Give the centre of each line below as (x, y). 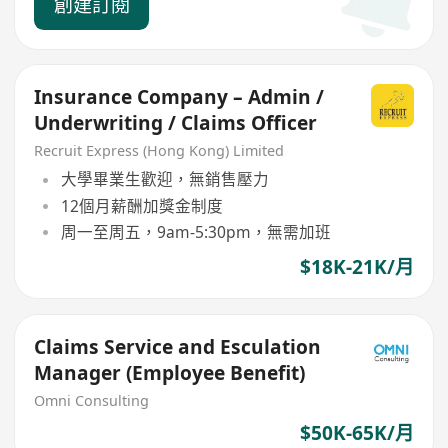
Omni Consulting (92, 400)
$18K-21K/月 (356, 267)
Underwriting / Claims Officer (176, 123)
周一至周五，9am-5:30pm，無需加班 (195, 231)
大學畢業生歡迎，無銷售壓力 (164, 179)
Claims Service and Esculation (178, 346)
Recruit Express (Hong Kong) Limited (159, 150)
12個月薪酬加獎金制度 (141, 205)
